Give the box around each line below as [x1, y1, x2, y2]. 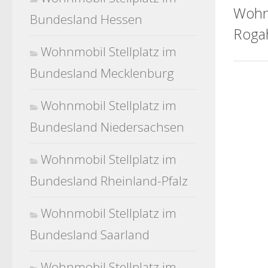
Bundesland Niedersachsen [30, 118, 184, 135]
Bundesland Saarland [30, 226, 150, 243]
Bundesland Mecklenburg [30, 65, 174, 81]
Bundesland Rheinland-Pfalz [30, 172, 188, 189]
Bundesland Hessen [30, 11, 142, 28]
